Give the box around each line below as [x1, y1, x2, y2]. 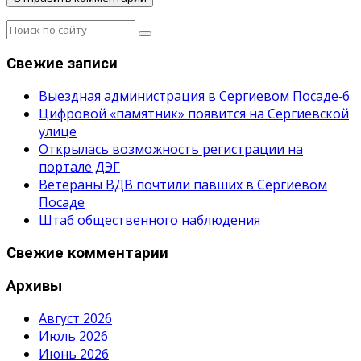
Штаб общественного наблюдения [39, 211, 260, 230]
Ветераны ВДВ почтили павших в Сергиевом [39, 176, 327, 194]
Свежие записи [6, 54, 118, 73]
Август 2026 [39, 309, 112, 328]
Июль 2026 [39, 327, 108, 346]
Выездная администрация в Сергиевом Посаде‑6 [39, 87, 350, 106]
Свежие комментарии [6, 244, 168, 262]
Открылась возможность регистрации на [39, 140, 303, 159]
